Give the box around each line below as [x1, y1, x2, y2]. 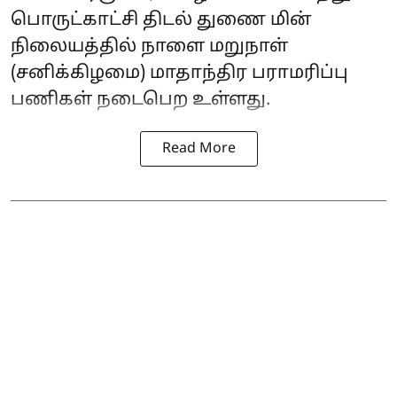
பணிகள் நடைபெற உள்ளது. [11, 89, 270, 111]
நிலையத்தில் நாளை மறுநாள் [11, 35, 288, 58]
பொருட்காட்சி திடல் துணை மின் [11, 9, 312, 31]
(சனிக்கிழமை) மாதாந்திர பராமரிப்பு [11, 62, 348, 84]
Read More [161, 139, 236, 158]
